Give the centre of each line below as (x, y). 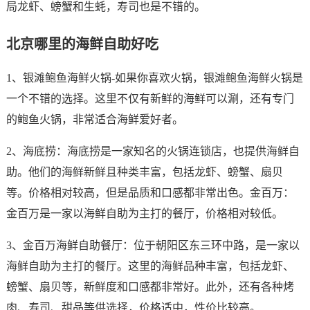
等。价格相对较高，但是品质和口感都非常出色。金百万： (150, 193)
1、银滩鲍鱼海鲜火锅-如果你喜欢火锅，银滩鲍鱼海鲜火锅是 (154, 78)
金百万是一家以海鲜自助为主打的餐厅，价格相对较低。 (144, 213)
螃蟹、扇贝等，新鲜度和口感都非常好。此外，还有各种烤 (150, 287)
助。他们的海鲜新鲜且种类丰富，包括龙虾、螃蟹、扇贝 (144, 172)
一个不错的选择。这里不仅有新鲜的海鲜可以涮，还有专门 (150, 99)
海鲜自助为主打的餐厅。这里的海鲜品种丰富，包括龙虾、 (150, 266)
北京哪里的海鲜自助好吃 (82, 44)
